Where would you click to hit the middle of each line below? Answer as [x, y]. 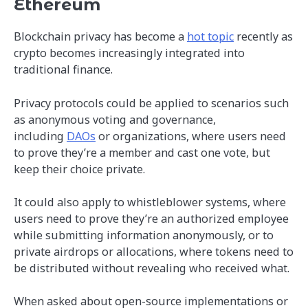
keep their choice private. [81, 169]
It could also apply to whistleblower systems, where [150, 202]
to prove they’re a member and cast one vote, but [142, 152]
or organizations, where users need [191, 136]
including [40, 136]
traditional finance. [65, 70]
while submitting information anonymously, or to [144, 235]
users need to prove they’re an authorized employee [151, 218]
